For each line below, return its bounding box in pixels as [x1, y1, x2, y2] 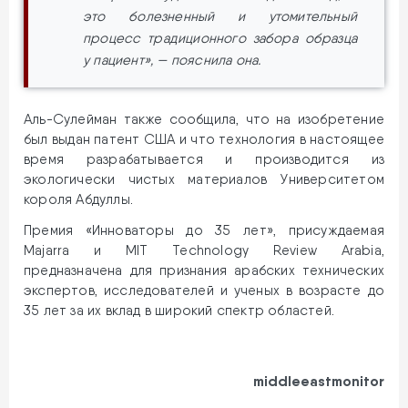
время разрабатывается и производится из [24, 150, 384, 168]
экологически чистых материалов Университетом [24, 170, 384, 188]
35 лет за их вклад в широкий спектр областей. [24, 301, 335, 319]
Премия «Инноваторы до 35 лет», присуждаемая [24, 221, 384, 239]
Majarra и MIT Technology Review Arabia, [24, 241, 384, 259]
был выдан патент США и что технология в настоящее [24, 130, 384, 148]
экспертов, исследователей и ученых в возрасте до [24, 281, 384, 299]
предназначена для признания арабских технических [24, 261, 384, 279]
